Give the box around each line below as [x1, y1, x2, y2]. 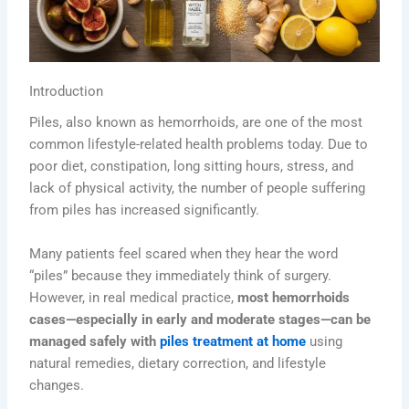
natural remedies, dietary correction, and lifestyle [29, 354, 327, 372]
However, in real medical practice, [29, 288, 238, 306]
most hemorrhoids [237, 288, 351, 306]
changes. [29, 376, 85, 393]
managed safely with [29, 332, 161, 350]
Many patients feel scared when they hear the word [29, 245, 339, 262]
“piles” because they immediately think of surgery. [29, 267, 332, 284]
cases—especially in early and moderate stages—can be [29, 310, 372, 328]
